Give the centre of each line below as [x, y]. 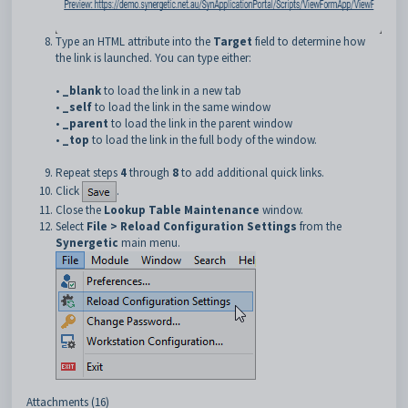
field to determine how [310, 41]
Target [234, 41]
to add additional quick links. [254, 173]
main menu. [151, 243]
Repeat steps [88, 173]
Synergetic [88, 243]
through [151, 173]
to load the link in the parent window [203, 123]
